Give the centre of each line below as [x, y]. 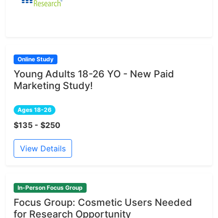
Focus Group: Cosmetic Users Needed [103, 203]
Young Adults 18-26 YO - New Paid [94, 74]
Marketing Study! [53, 86]
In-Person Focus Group [50, 188]
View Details [43, 149]
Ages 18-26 [34, 110]
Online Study [35, 59]
